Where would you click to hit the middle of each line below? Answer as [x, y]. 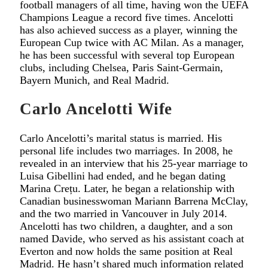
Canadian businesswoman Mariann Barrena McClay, [134, 201]
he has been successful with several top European [127, 55]
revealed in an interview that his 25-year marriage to [134, 163]
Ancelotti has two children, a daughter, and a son [126, 226]
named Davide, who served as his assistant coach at [132, 238]
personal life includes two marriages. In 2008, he [126, 150]
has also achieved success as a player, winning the [129, 30]
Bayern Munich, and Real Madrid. [95, 80]
